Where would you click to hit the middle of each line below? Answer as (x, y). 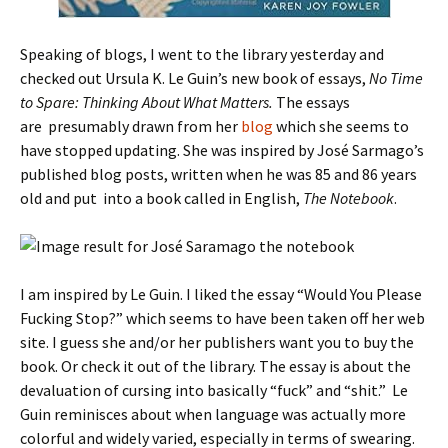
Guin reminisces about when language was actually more (213, 413)
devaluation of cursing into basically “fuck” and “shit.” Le (214, 389)
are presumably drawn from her (130, 125)
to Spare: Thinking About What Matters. (148, 101)
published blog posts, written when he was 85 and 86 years (218, 173)
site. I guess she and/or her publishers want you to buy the (217, 341)
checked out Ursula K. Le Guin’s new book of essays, (194, 77)
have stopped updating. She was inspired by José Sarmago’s (222, 149)
